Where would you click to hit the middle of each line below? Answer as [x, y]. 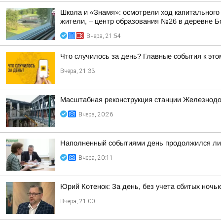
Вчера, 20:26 [96, 114]
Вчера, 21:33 [77, 71]
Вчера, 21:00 [77, 201]
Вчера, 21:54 [104, 36]
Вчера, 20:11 [96, 158]
